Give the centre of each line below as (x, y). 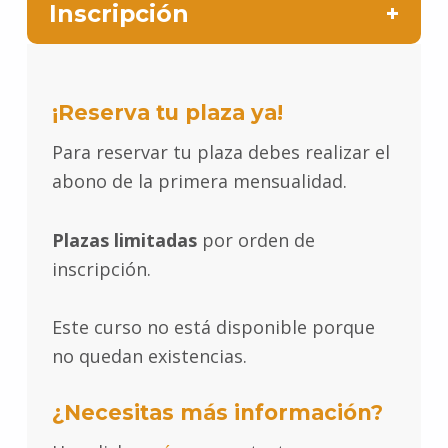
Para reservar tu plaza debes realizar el (220, 152)
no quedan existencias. (149, 355)
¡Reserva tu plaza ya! (167, 112)
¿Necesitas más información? (217, 412)
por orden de (255, 239)
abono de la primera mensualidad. (199, 181)
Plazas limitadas (124, 239)
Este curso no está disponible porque (213, 326)
